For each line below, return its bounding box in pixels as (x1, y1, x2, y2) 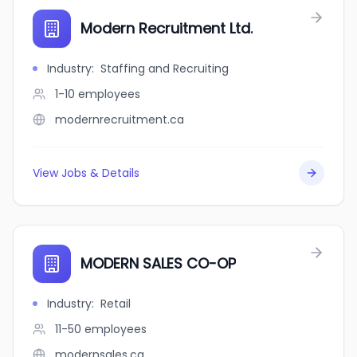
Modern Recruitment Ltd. (80, 18, 253, 38)
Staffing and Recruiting (100, 61, 229, 76)
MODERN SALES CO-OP (80, 253, 236, 273)
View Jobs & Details (33, 165, 139, 181)
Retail (100, 296, 131, 312)
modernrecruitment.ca (55, 112, 184, 127)
